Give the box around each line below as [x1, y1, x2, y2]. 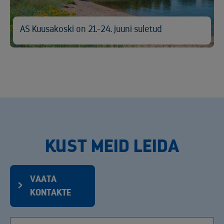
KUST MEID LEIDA [45, 137, 179, 155]
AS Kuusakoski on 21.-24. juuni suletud [20, 24, 162, 34]
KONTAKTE [30, 188, 71, 197]
